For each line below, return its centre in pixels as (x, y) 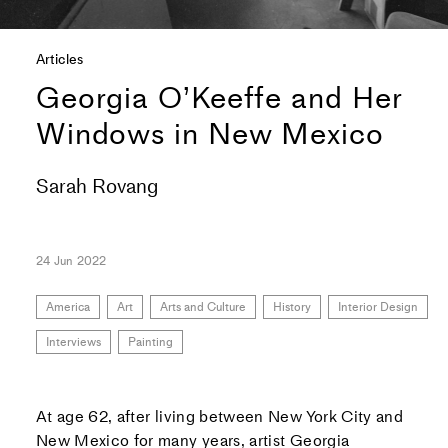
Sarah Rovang (96, 185)
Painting (150, 341)
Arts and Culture (202, 306)
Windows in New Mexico (209, 133)
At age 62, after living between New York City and (219, 416)
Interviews (73, 341)
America (67, 306)
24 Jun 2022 (71, 260)
